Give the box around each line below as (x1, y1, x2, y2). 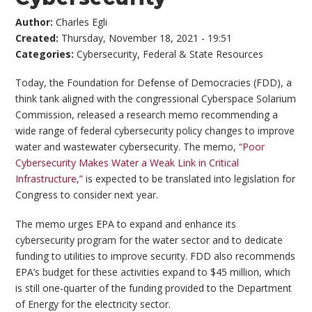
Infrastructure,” (15, 172, 84, 186)
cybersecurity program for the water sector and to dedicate (15, 233, 283, 247)
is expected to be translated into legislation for (83, 172, 296, 186)
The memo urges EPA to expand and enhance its (15, 217, 237, 231)
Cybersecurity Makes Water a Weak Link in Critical (15, 156, 240, 170)
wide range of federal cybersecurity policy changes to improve (15, 124, 295, 138)
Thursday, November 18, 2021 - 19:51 (61, 31, 233, 45)
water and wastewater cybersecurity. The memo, (15, 140, 240, 154)
